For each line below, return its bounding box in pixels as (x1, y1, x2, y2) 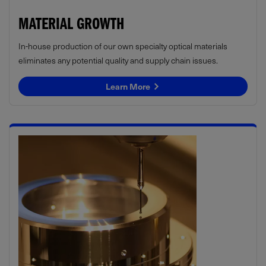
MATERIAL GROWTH (18, 18, 124, 35)
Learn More (106, 80, 152, 93)
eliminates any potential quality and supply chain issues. (18, 53, 218, 66)
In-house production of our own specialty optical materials (18, 39, 227, 52)
